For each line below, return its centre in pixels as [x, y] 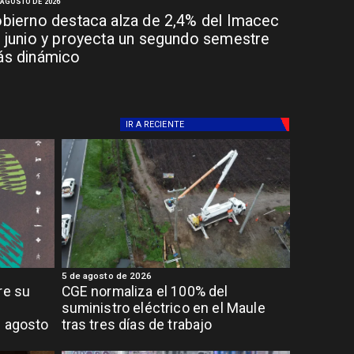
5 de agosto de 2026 [107, 275]
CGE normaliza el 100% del [145, 292]
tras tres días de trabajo [137, 325]
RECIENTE [164, 124]
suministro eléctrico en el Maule [163, 309]
